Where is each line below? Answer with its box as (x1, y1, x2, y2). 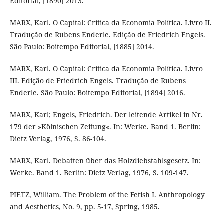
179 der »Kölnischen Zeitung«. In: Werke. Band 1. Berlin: (9, 121, 201, 131)
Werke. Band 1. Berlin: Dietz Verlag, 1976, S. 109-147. (9, 167, 189, 177)
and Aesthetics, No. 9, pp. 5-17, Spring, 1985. (9, 201, 160, 211)
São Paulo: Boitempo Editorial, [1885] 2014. (9, 41, 154, 51)
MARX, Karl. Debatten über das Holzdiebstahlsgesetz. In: (9, 155, 201, 165)
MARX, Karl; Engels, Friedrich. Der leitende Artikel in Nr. (9, 109, 203, 119)
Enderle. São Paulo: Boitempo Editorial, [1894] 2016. (9, 87, 185, 97)
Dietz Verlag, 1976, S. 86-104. (9, 133, 106, 143)
